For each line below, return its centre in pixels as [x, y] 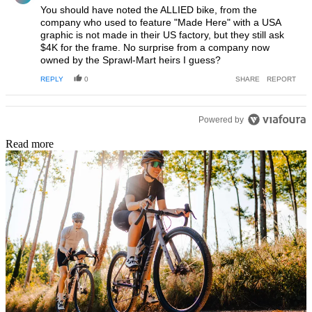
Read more [30, 144]
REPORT [281, 79]
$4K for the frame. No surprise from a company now [155, 48]
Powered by [221, 120]
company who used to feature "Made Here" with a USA [161, 23]
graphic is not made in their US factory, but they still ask [162, 35]
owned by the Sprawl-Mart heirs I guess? [131, 60]
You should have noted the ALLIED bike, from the [149, 10]
